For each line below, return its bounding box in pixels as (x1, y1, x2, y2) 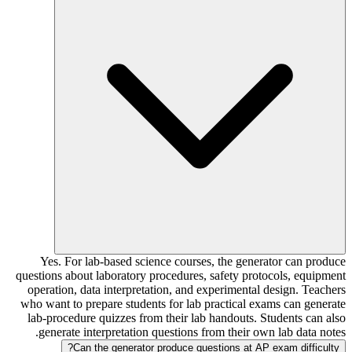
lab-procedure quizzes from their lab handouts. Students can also (27, 310, 346, 324)
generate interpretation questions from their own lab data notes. (38, 324, 346, 339)
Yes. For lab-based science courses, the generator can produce (40, 254, 346, 268)
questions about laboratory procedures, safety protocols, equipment (16, 268, 346, 282)
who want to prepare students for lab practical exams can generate (20, 296, 346, 310)
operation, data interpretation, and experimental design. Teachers (27, 282, 346, 296)
